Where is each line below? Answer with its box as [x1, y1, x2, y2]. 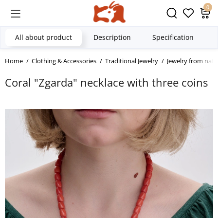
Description [93, 33, 131, 42]
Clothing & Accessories [32, 56, 96, 65]
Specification [152, 33, 194, 42]
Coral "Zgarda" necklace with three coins [5, 75, 208, 90]
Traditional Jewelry [105, 56, 158, 65]
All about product [15, 33, 72, 42]
